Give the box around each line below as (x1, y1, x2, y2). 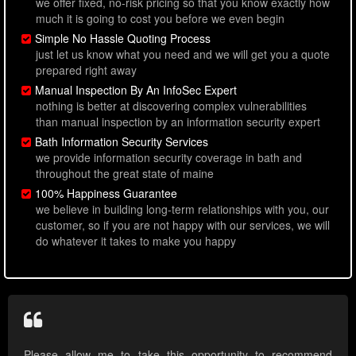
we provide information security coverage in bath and (36, 149, 302, 166)
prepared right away (36, 62, 137, 79)
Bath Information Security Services (35, 133, 208, 150)
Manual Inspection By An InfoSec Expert (35, 82, 237, 99)
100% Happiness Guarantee (35, 185, 177, 202)
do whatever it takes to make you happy (36, 233, 236, 250)
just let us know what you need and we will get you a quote (36, 46, 330, 63)
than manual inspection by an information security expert (36, 114, 320, 130)
